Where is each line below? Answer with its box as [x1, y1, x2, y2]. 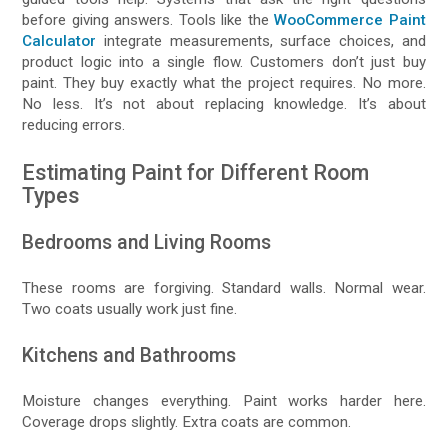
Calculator [22, 31, 97, 50]
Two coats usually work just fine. [22, 299, 238, 318]
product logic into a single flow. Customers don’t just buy [22, 52, 426, 71]
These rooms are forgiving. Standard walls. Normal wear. [22, 278, 426, 297]
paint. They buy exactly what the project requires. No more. [22, 73, 426, 92]
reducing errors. [22, 115, 126, 134]
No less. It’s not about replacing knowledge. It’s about [22, 94, 426, 113]
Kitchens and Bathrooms [22, 343, 237, 367]
